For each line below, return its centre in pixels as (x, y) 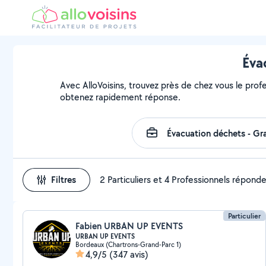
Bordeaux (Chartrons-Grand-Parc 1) (128, 244)
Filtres (64, 180)
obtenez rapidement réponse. (121, 97)
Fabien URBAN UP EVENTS (129, 226)
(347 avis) (129, 254)
